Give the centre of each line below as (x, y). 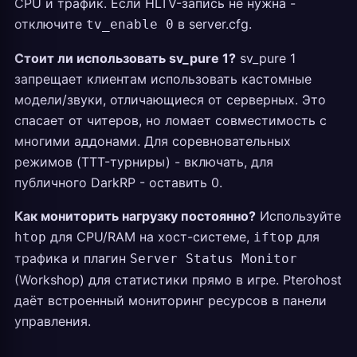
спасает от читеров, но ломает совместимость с (171, 120)
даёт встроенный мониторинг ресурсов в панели (171, 300)
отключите (50, 24)
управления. (53, 321)
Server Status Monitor (214, 259)
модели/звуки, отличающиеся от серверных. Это (170, 100)
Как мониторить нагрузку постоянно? (135, 216)
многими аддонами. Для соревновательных (153, 141)
